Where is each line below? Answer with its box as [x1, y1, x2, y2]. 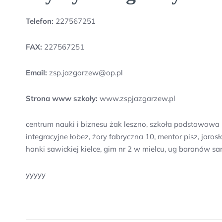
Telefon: [26, 16, 54, 26]
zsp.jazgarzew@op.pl [47, 68, 123, 77]
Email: [26, 68, 47, 77]
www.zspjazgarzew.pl [98, 94, 175, 103]
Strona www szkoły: [26, 94, 98, 103]
